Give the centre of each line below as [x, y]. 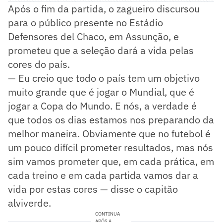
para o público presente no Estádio [85, 23]
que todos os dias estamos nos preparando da [111, 120]
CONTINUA [107, 214]
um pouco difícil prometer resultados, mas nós [111, 148]
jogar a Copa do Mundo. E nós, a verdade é [102, 106]
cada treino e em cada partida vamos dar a [103, 175]
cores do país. [39, 64]
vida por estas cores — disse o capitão [93, 189]
